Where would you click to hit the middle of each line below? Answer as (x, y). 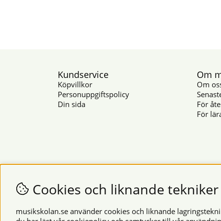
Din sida (72, 104)
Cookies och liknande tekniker (124, 189)
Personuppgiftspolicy (93, 94)
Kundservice (83, 74)
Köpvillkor (75, 84)
